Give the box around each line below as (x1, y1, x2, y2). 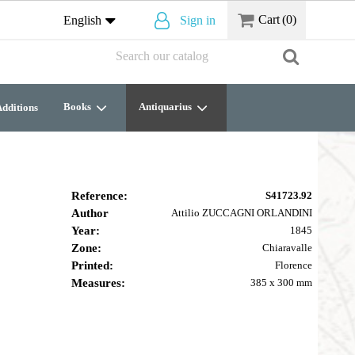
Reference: (71, 189, 128, 202)
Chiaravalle (261, 242, 312, 254)
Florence (274, 259, 312, 271)
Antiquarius (139, 101, 194, 113)
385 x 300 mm (250, 277, 312, 288)
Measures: (71, 277, 125, 289)
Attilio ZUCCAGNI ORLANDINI (170, 207, 312, 219)
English (63, 13, 101, 27)
